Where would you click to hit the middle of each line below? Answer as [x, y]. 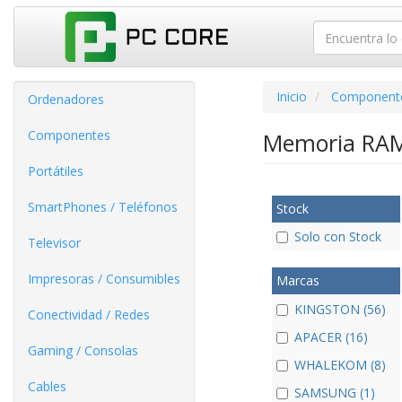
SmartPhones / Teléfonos [103, 207]
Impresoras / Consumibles [104, 279]
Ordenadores [66, 99]
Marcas [297, 281]
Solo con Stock [337, 237]
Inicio [291, 96]
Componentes [69, 135]
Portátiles [56, 171]
